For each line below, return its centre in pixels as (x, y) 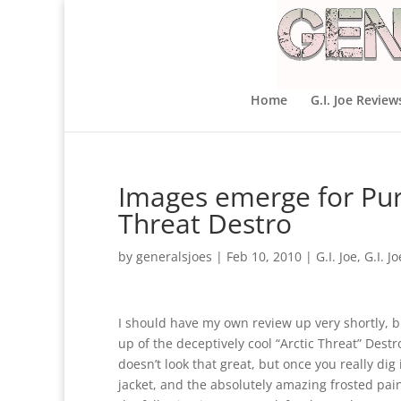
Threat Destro (205, 223)
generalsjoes (174, 256)
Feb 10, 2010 (264, 256)
